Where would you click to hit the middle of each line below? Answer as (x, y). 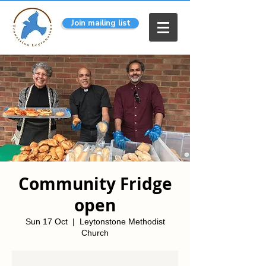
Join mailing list (101, 23)
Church (95, 233)
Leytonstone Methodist (122, 221)
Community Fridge (95, 184)
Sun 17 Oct (46, 221)
